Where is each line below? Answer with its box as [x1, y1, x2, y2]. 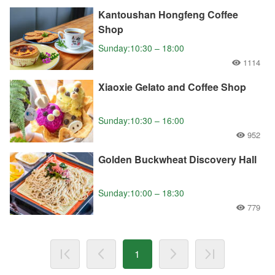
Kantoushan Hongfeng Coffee [98, 7, 238, 21]
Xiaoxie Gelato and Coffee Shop [98, 79, 246, 94]
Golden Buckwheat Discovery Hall [98, 152, 257, 166]
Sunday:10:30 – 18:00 [98, 41, 184, 54]
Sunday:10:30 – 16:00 [98, 114, 184, 126]
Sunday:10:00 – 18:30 [98, 186, 184, 199]
